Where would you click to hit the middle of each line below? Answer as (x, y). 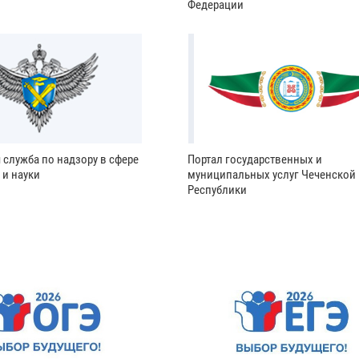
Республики (217, 190)
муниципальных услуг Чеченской (271, 175)
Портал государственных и (254, 160)
